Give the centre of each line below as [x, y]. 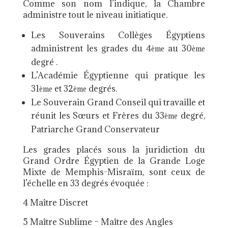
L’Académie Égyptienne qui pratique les [118, 76]
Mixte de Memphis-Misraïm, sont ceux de [114, 172]
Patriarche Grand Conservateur [95, 130]
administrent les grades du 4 [91, 49]
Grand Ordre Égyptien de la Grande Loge [114, 161]
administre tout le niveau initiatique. [95, 15]
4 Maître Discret [55, 203]
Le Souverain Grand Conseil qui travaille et [118, 103]
